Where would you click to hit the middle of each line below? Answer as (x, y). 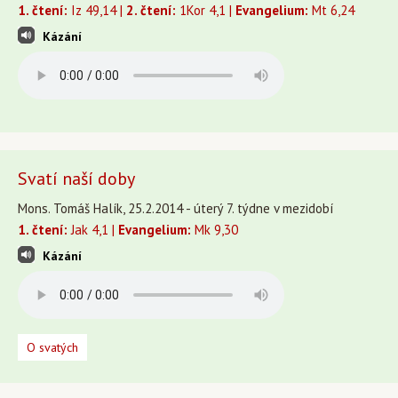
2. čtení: (151, 10)
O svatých (52, 347)
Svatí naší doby (76, 179)
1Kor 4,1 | (206, 10)
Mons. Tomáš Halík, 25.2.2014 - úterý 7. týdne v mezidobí (175, 208)
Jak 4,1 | (93, 230)
